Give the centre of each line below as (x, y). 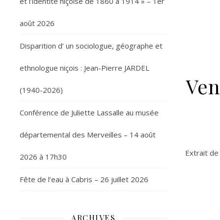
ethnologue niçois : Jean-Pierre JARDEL (84, 68)
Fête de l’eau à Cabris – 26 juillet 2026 (84, 179)
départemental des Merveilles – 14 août (88, 135)
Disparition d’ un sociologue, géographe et (91, 46)
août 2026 (37, 23)
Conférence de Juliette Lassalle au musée (89, 112)
